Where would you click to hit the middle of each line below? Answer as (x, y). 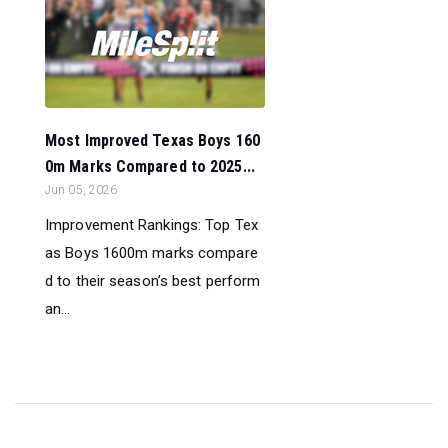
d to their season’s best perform (153, 280)
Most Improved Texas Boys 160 (152, 140)
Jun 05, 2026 (81, 189)
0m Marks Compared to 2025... (150, 166)
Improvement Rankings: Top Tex (151, 224)
